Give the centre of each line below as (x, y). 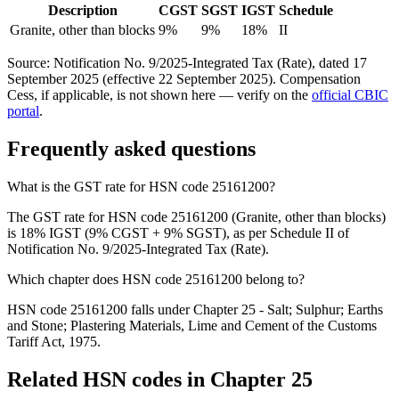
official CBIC (350, 94)
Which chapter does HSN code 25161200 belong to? (156, 279)
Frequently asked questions (131, 148)
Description (82, 10)
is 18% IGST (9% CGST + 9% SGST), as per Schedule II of (178, 232)
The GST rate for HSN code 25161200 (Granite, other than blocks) (196, 216)
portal (23, 110)
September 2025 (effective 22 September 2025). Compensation (184, 78)
